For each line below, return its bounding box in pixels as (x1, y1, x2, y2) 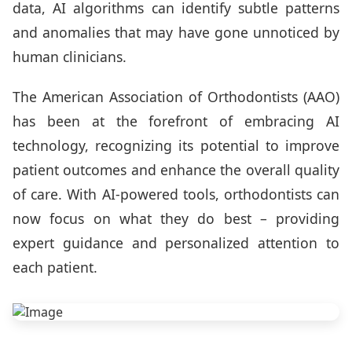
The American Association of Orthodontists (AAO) (13, 86, 339, 106)
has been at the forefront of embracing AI (13, 111, 339, 130)
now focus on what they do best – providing (13, 208, 339, 228)
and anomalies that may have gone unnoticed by (13, 22, 339, 42)
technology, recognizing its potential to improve (13, 135, 339, 155)
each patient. (13, 257, 97, 277)
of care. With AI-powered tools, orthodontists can (13, 184, 339, 203)
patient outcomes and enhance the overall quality (13, 159, 339, 179)
